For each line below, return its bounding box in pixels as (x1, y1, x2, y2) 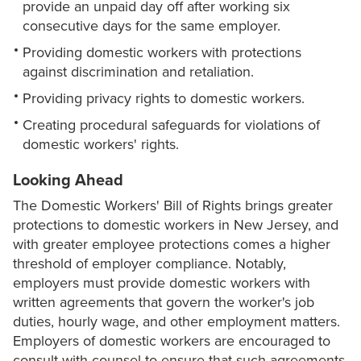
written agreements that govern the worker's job (13, 293, 314, 312)
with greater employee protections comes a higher (13, 235, 330, 254)
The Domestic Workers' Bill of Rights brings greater (13, 197, 333, 215)
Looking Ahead (13, 171, 123, 191)
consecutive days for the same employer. (23, 17, 280, 35)
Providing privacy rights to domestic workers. (23, 89, 305, 108)
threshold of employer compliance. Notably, (13, 255, 286, 273)
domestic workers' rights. (23, 135, 179, 154)
